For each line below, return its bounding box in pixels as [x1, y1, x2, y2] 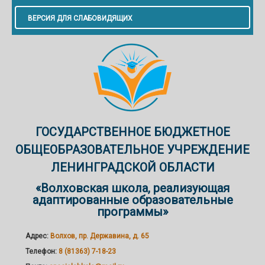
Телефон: [25, 247, 57, 256]
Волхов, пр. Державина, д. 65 [50, 231, 149, 240]
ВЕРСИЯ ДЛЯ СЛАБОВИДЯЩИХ [28, 14, 132, 22]
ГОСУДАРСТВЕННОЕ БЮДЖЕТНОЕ [35, 124, 230, 139]
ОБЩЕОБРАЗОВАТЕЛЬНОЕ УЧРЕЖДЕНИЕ [15, 142, 250, 157]
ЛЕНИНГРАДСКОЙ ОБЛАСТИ [50, 160, 215, 174]
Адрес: [25, 231, 50, 240]
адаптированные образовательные [32, 192, 233, 207]
